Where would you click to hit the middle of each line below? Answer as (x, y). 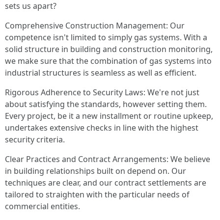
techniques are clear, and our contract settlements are (106, 183)
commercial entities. (42, 206)
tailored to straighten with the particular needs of (97, 194)
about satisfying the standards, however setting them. (106, 104)
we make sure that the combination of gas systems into (108, 61)
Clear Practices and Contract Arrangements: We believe (108, 159)
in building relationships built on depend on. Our (96, 171)
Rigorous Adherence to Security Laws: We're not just (102, 92)
